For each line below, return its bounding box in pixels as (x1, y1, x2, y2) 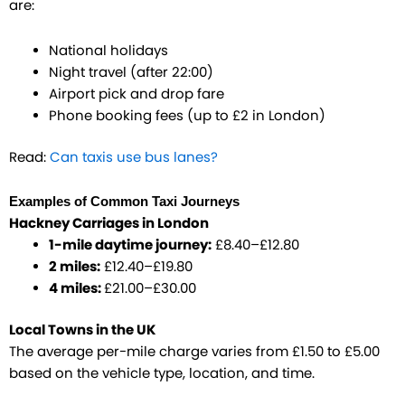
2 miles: (48, 258, 100, 277)
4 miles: (48, 279, 104, 298)
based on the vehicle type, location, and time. (9, 364, 315, 383)
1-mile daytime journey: (48, 236, 212, 255)
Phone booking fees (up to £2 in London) (48, 106, 325, 125)
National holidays (48, 41, 168, 60)
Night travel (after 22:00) (48, 62, 213, 81)
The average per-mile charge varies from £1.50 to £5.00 (9, 343, 380, 362)
